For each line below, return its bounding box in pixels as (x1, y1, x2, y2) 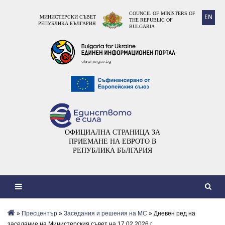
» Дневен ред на (147, 210, 195, 217)
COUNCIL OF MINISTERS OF (129, 11, 195, 16)
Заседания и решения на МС (64, 210, 147, 217)
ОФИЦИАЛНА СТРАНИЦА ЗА (65, 129, 160, 137)
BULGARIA (129, 24, 155, 29)
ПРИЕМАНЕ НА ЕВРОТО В (69, 138, 156, 146)
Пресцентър (22, 210, 57, 217)
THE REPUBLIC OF (129, 17, 173, 23)
